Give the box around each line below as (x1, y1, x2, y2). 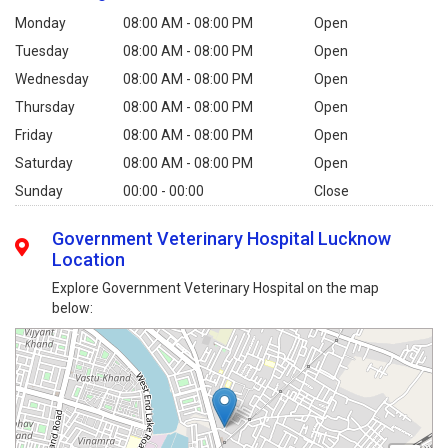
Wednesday (15, 71, 89, 87)
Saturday (15, 155, 73, 171)
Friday (15, 127, 53, 143)
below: (52, 300, 94, 316)
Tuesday (15, 43, 69, 59)
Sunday (15, 183, 63, 199)
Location (52, 249, 126, 270)
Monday (15, 15, 66, 31)
